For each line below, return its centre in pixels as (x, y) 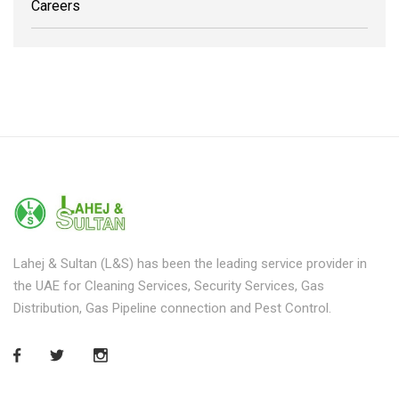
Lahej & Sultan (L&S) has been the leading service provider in (190, 264)
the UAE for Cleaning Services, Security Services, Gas (169, 286)
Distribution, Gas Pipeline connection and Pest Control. (172, 308)
